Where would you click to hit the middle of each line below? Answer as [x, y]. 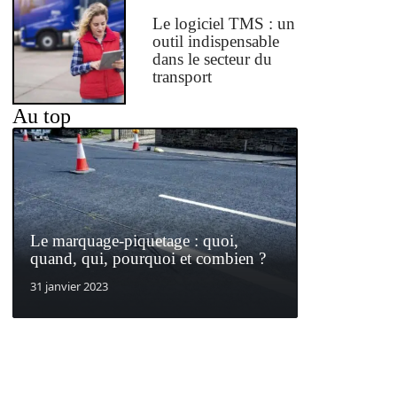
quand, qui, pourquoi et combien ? [148, 258]
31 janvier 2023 [69, 286]
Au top [42, 117]
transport [183, 77]
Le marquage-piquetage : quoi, [134, 240]
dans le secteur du [213, 59]
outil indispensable [216, 42]
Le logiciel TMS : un [224, 24]
